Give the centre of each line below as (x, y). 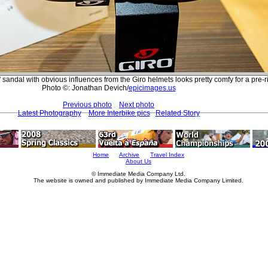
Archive (129, 155)
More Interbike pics (119, 113)
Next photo (137, 104)
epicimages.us (152, 88)
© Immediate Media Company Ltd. (138, 174)
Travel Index (167, 155)
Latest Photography (49, 113)
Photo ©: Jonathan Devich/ (85, 88)
